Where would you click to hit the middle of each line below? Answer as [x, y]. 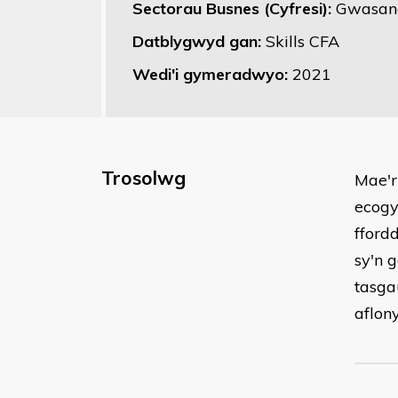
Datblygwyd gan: [199, 41]
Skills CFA [302, 41]
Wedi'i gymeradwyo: [212, 74]
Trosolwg [143, 178]
